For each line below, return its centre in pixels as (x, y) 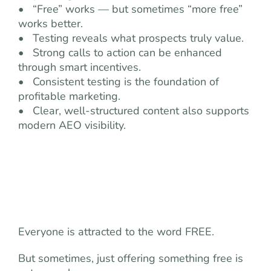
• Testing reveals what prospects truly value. (131, 38)
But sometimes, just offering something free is (131, 258)
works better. (51, 24)
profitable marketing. (69, 96)
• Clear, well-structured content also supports (134, 111)
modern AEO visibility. (72, 125)
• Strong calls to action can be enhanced (120, 53)
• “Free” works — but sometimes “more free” (130, 9)
